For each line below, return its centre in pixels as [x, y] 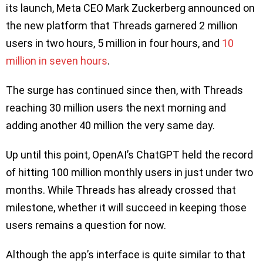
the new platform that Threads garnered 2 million [122, 25]
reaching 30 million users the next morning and [116, 107]
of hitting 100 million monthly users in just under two [129, 172]
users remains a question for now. [87, 225]
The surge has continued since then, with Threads [124, 90]
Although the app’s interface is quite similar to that [126, 254]
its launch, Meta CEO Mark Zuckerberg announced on [130, 8]
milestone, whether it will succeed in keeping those [126, 207]
